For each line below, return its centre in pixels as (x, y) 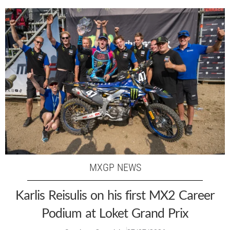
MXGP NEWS (115, 168)
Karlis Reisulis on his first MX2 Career (115, 195)
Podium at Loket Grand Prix (115, 213)
